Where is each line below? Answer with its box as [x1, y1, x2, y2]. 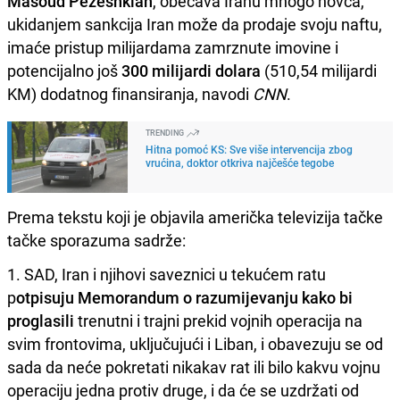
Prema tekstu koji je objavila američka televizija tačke [7, 205, 383, 228]
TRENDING [146, 126, 186, 138]
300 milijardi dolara [121, 59, 261, 81]
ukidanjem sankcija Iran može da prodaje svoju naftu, [7, 12, 382, 35]
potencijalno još [7, 59, 121, 81]
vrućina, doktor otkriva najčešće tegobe [146, 154, 334, 170]
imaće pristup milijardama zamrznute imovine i [7, 36, 338, 58]
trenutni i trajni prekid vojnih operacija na [74, 309, 362, 331]
